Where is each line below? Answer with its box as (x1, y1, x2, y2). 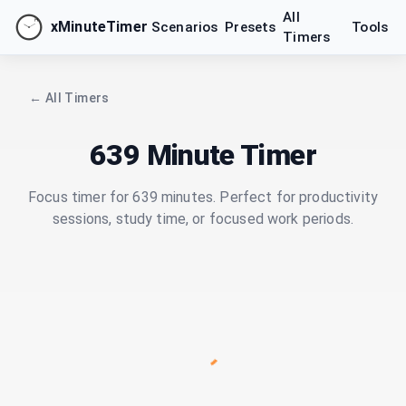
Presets (225, 19, 276, 35)
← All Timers (29, 91, 110, 105)
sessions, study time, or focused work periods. (53, 210, 353, 227)
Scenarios (150, 19, 218, 35)
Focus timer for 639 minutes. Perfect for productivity (28, 188, 378, 206)
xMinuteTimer (51, 18, 148, 35)
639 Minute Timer (90, 138, 316, 172)
